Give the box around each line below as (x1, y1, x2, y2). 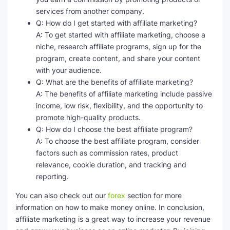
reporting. (36, 172, 69, 181)
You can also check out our (15, 191, 108, 200)
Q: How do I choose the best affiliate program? (36, 125, 193, 134)
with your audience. (36, 66, 102, 75)
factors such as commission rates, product (36, 148, 178, 158)
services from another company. (36, 7, 144, 16)
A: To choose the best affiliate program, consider (36, 137, 199, 146)
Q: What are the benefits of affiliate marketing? (36, 78, 193, 87)
